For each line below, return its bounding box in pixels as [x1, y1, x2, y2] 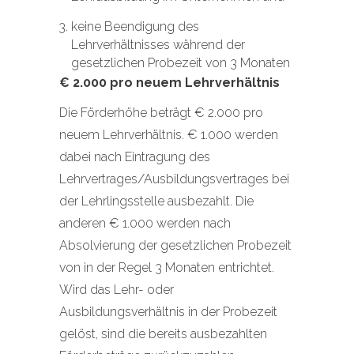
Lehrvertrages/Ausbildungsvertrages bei [59, 171, 289, 186]
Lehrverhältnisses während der [71, 37, 245, 52]
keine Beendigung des [71, 19, 199, 34]
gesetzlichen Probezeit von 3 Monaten [71, 55, 290, 70]
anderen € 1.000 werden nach [59, 216, 231, 231]
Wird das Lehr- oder [59, 282, 174, 297]
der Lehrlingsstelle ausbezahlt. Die [59, 194, 254, 209]
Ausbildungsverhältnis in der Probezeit [59, 304, 277, 319]
